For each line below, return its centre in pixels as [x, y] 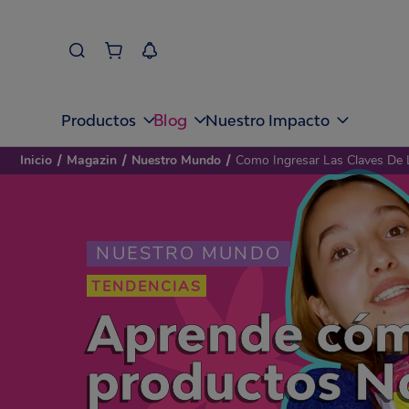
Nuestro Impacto [268, 120]
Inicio [36, 160]
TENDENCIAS [147, 287]
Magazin [92, 160]
